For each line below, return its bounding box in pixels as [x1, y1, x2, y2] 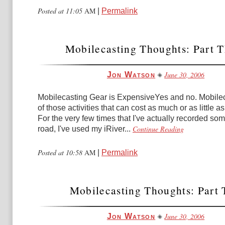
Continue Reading [133, 124, 184, 134]
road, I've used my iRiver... [38, 125, 131, 133]
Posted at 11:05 [38, 6, 84, 16]
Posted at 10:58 [38, 148, 84, 157]
